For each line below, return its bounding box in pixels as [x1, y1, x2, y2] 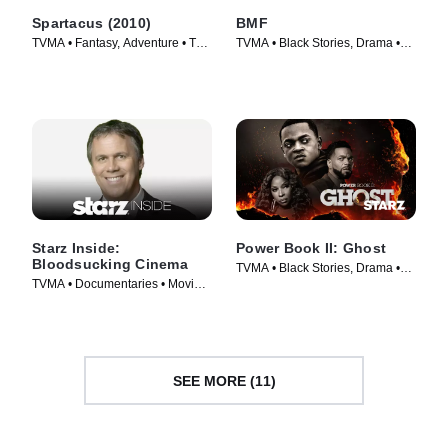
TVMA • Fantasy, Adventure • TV [32, 35, 204, 50]
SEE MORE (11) [172, 372, 276, 389]
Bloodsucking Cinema [32, 256, 188, 273]
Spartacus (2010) [32, 14, 151, 31]
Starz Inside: [32, 240, 121, 257]
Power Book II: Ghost [236, 240, 386, 257]
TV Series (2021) [236, 52, 328, 67]
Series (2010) [32, 52, 106, 67]
